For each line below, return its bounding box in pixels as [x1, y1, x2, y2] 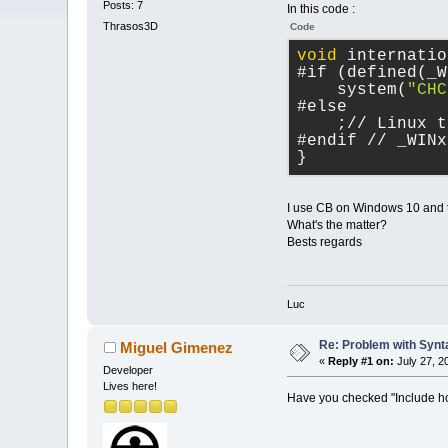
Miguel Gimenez [119, 338, 233, 356]
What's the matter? [286, 218, 387, 233]
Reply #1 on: [328, 354, 395, 367]
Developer [103, 363, 154, 376]
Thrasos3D [103, 19, 159, 32]
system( [296, 81, 407, 100]
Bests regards [286, 235, 362, 250]
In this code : [286, 2, 355, 17]
